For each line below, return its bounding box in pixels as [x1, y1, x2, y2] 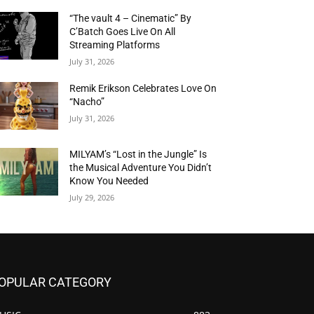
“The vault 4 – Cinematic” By [69, 13, 192, 25]
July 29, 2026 [69, 192, 115, 203]
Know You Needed [69, 175, 149, 187]
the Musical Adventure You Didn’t [69, 162, 212, 174]
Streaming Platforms [69, 39, 161, 51]
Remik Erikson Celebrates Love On [69, 83, 217, 95]
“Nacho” [69, 96, 105, 108]
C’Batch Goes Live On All [69, 26, 176, 38]
